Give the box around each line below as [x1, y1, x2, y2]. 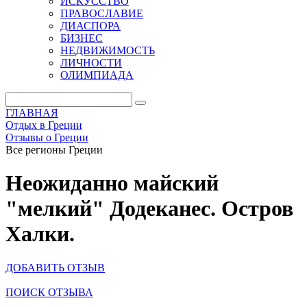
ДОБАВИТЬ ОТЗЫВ [5, 261, 105, 273]
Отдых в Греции [5, 119, 82, 131]
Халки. [5, 221, 75, 247]
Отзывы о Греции [5, 132, 88, 143]
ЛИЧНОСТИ [60, 57, 122, 69]
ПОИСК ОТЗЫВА [5, 286, 93, 298]
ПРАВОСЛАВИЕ [60, 8, 143, 19]
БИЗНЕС [60, 32, 103, 44]
